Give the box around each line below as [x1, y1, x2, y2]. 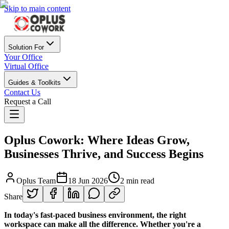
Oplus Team [16, 176, 56, 185]
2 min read [120, 176, 154, 185]
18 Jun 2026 [68, 176, 108, 185]
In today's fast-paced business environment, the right [4, 210, 186, 219]
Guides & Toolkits [8, 79, 61, 86]
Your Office [4, 53, 42, 61]
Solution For [8, 43, 44, 51]
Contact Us [4, 88, 40, 97]
